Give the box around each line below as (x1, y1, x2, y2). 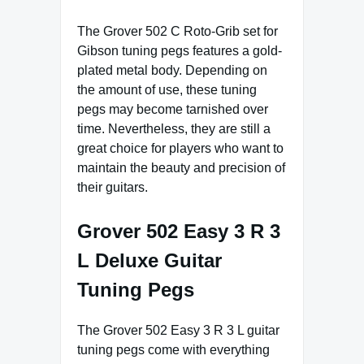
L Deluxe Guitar (77, 249, 222, 272)
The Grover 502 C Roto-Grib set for (77, 24, 278, 39)
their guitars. (77, 180, 148, 195)
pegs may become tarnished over (77, 102, 268, 117)
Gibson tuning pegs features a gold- (77, 44, 282, 58)
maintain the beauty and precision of (77, 161, 285, 175)
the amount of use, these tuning (77, 83, 257, 97)
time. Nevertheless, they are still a (77, 122, 271, 136)
